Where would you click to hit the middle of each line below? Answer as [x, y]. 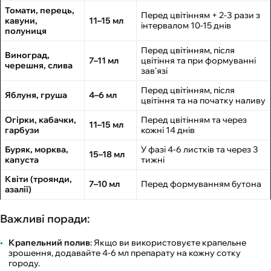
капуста [22, 160]
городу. [24, 263]
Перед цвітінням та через [194, 120]
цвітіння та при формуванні [198, 61]
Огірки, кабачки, [41, 120]
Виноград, [27, 55]
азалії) [18, 190]
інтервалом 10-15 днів [186, 26]
